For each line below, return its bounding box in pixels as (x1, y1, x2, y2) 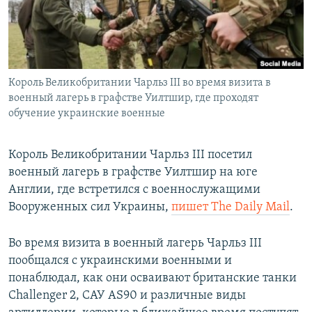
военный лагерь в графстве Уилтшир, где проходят (8, 93, 258, 104)
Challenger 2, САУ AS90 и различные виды (8, 289, 246, 303)
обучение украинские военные (8, 108, 165, 120)
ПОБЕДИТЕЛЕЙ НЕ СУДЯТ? (25, 8, 130, 18)
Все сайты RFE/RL (24, 100, 119, 114)
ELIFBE (25, 58, 52, 68)
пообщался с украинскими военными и (8, 254, 232, 268)
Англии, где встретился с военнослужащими (8, 183, 260, 197)
